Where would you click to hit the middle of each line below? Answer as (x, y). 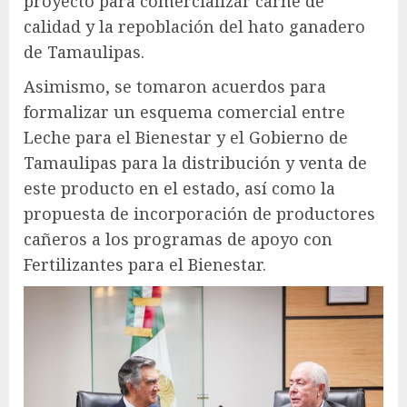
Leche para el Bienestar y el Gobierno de (186, 137)
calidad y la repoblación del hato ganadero (194, 26)
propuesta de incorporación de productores (199, 213)
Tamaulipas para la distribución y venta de (195, 162)
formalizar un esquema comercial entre (184, 111)
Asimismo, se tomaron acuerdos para (175, 86)
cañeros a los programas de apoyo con (178, 238)
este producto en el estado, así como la (179, 188)
